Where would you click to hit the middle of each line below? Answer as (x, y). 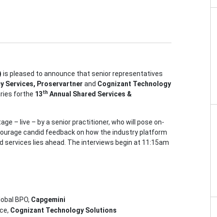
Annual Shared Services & (90, 94)
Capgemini (48, 200)
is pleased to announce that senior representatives (82, 74)
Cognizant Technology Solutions (63, 210)
